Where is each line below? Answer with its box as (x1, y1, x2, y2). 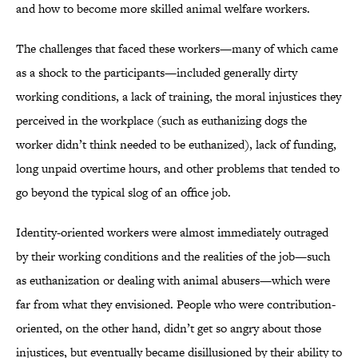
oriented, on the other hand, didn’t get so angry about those (16, 320, 321, 337)
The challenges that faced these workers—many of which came (16, 40, 338, 58)
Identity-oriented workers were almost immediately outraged (16, 224, 328, 241)
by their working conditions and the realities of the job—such (16, 248, 330, 265)
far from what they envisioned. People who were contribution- (16, 296, 336, 313)
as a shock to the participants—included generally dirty (16, 64, 297, 82)
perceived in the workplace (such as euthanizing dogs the (16, 112, 307, 129)
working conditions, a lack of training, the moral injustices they (16, 88, 341, 105)
